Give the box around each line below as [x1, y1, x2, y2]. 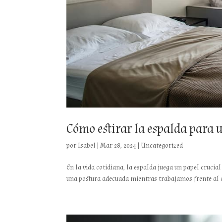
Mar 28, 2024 [100, 141, 137, 150]
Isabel [78, 141, 96, 150]
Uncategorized [141, 141, 183, 150]
